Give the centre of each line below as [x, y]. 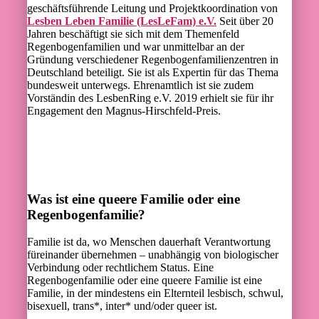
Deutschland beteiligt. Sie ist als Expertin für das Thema [153, 72]
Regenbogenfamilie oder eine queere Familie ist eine [145, 281]
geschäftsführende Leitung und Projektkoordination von [152, 8]
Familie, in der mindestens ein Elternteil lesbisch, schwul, [155, 293]
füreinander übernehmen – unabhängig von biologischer [153, 255]
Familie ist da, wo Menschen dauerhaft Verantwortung [149, 242]
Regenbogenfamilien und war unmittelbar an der [136, 46]
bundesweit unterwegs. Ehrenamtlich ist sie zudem [140, 85]
